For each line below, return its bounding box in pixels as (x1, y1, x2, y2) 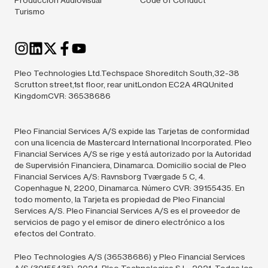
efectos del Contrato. (14, 228, 96, 238)
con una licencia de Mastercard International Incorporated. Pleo (14, 137, 252, 147)
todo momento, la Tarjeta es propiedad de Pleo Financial (14, 194, 225, 204)
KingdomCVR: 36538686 (14, 90, 111, 100)
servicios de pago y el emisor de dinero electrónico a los (14, 217, 225, 227)
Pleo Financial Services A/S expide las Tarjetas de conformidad (14, 126, 249, 136)
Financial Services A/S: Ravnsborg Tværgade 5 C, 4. (14, 171, 205, 181)
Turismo (14, 6, 45, 16)
